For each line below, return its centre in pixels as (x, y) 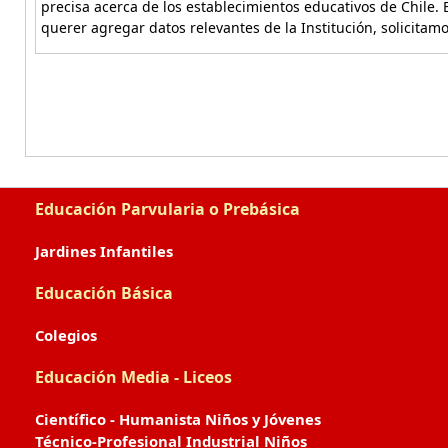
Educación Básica (104, 293)
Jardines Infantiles (104, 251)
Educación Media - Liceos (133, 377)
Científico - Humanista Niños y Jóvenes (178, 419)
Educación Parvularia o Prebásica (167, 209)
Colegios (66, 335)
